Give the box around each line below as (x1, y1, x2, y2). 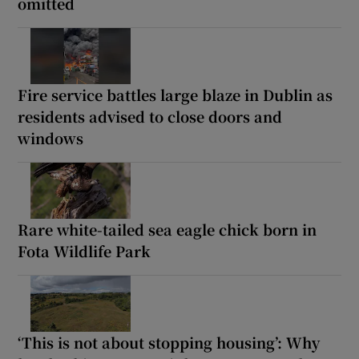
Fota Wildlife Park (18, 240, 151, 261)
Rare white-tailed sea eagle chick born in (18, 218, 317, 240)
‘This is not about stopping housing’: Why (18, 331, 321, 353)
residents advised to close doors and (18, 105, 283, 127)
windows (18, 127, 84, 148)
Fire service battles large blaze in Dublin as (18, 83, 333, 105)
